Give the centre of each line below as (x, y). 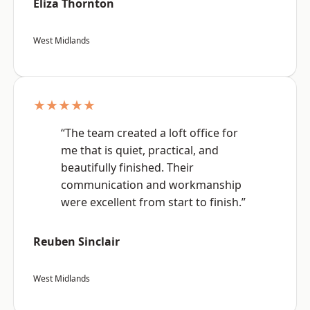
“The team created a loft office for (149, 133)
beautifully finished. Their (127, 168)
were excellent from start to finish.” (153, 202)
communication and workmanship (151, 185)
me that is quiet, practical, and (140, 151)
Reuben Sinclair (76, 242)
